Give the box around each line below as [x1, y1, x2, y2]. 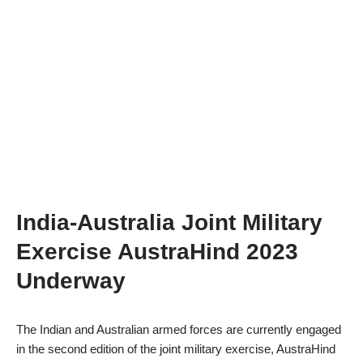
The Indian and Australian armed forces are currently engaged [16, 322, 341, 336]
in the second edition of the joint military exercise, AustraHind [16, 342, 335, 356]
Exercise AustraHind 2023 [16, 239, 298, 264]
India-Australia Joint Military [16, 210, 322, 235]
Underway [16, 268, 126, 293]
